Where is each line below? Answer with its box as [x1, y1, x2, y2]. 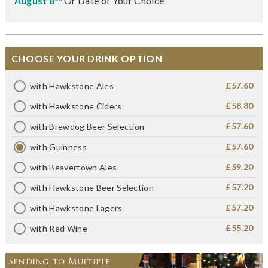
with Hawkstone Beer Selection [29, 182, 154, 193]
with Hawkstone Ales [29, 81, 114, 92]
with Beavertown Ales [29, 162, 117, 173]
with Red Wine [29, 223, 87, 234]
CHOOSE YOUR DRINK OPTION [11, 53, 163, 65]
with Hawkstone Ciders [29, 101, 122, 112]
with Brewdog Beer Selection [29, 121, 145, 132]
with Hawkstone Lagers [29, 203, 123, 214]
